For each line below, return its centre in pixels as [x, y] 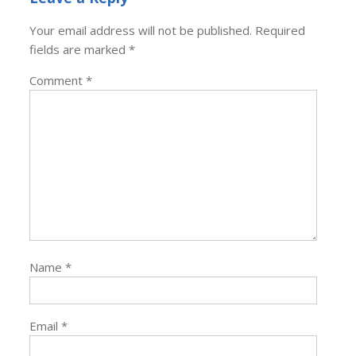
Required [281, 30]
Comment [58, 80]
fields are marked [79, 49]
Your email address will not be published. [141, 30]
